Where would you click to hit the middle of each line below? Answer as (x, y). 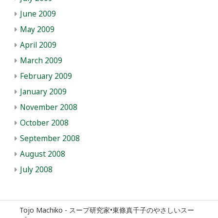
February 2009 (46, 76)
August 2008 (43, 154)
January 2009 (43, 91)
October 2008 (44, 123)
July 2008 (36, 169)
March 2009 (41, 60)
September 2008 (50, 138)
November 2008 (49, 107)
